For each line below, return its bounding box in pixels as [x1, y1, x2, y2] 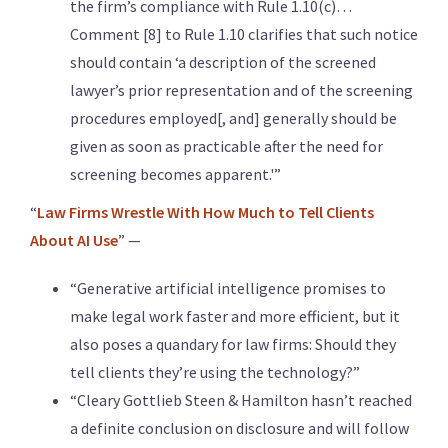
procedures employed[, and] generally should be [70, 108, 397, 129]
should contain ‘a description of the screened [70, 52, 376, 73]
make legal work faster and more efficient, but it [70, 306, 400, 327]
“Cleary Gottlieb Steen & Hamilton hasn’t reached [70, 390, 412, 411]
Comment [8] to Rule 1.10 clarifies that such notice [70, 24, 418, 45]
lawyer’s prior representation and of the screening [70, 80, 413, 101]
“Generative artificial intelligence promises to [70, 278, 386, 299]
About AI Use [30, 230, 118, 251]
